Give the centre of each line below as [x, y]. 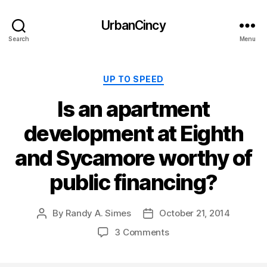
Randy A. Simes [98, 213]
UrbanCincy [133, 25]
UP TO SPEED [133, 79]
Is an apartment [133, 109]
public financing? [133, 182]
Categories [159, 77]
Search [19, 38]
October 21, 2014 [194, 213]
